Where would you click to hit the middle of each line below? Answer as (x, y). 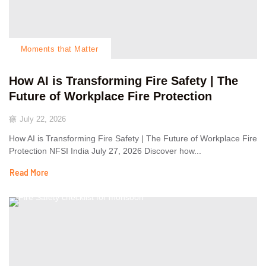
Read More (29, 173)
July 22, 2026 (43, 119)
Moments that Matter (60, 49)
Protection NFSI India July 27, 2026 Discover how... (105, 151)
